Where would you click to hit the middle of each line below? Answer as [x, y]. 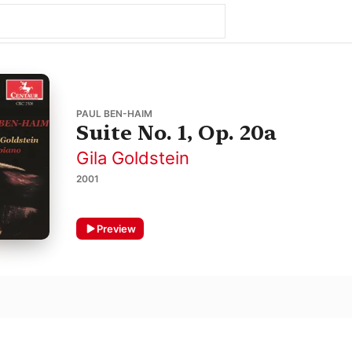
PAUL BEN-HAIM [114, 113]
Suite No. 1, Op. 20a [176, 132]
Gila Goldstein [132, 158]
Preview [116, 229]
